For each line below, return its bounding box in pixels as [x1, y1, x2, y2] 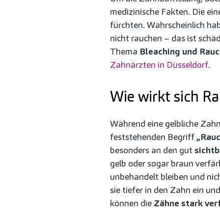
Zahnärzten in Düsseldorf [110, 59, 208, 71]
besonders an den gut [110, 144, 194, 156]
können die [110, 197, 154, 209]
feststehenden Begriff [110, 131, 196, 142]
